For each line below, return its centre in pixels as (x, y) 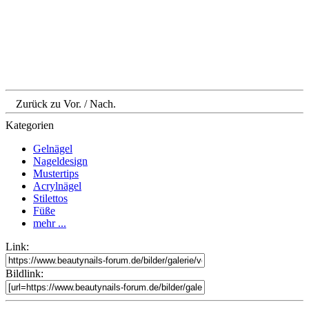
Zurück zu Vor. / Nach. (66, 104)
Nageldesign (60, 161)
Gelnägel (53, 149)
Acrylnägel (57, 186)
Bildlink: (24, 274)
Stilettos (50, 199)
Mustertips (56, 174)
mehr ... (50, 223)
